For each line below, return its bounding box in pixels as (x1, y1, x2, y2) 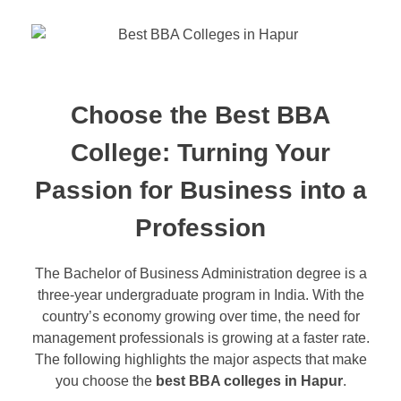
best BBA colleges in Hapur (155, 372, 343, 388)
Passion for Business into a (34, 176, 367, 204)
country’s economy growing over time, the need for (41, 308, 360, 324)
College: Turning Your (71, 139, 330, 166)
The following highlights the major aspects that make (34, 351, 367, 367)
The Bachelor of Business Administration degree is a (34, 265, 367, 281)
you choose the (55, 372, 156, 388)
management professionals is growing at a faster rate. (31, 329, 370, 346)
